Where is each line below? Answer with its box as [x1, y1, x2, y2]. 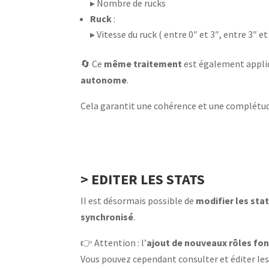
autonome [80, 73, 127, 86]
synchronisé [80, 210, 134, 223]
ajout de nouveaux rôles [147, 236, 252, 249]
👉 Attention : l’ [80, 236, 147, 249]
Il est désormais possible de [80, 194, 196, 207]
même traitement [104, 57, 183, 70]
